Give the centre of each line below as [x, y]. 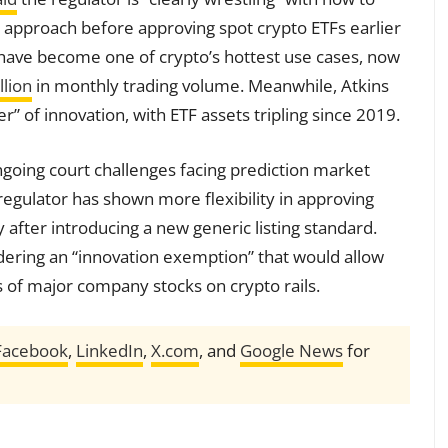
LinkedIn [109, 350]
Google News [291, 350]
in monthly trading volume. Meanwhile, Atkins [210, 85]
